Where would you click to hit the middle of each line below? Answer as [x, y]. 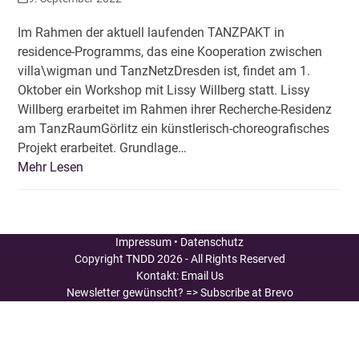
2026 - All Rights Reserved [220, 258]
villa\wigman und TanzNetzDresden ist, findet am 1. [164, 71]
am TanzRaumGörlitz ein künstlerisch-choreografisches [174, 128]
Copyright [100, 258]
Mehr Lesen [51, 167]
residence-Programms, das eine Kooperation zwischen [170, 51]
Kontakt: [158, 275]
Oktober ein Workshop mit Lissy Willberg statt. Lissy [164, 90]
